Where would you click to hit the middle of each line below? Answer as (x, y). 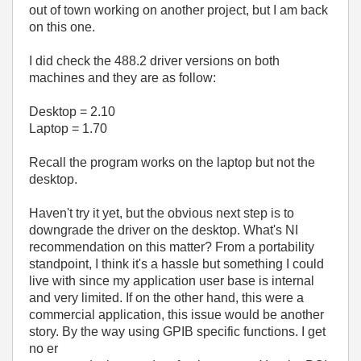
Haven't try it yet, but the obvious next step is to (162, 213)
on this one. (62, 27)
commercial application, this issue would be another (176, 315)
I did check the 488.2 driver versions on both (154, 61)
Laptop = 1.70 (68, 129)
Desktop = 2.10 (72, 112)
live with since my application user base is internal (172, 281)
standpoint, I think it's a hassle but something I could (176, 264)
